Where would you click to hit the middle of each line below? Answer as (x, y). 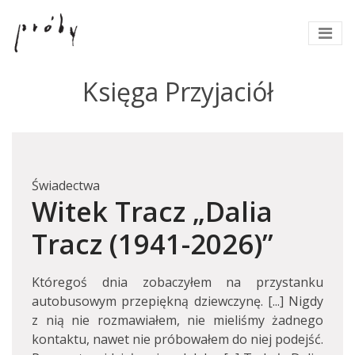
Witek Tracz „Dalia (152, 211)
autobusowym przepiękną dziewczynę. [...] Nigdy (177, 301)
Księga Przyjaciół (177, 92)
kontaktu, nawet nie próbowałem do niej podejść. (177, 339)
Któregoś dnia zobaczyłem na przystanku (177, 282)
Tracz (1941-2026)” (153, 244)
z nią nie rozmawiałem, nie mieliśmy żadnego (177, 320)
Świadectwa (66, 185)
